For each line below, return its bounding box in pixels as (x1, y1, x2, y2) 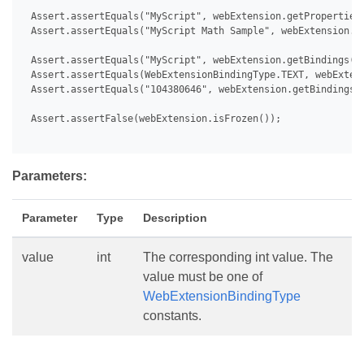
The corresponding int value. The (143, 250, 333, 265)
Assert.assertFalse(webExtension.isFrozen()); (25, 113, 281, 125)
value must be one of (143, 270, 262, 284)
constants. (143, 309, 201, 323)
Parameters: (12, 169, 87, 184)
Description (143, 211, 207, 225)
